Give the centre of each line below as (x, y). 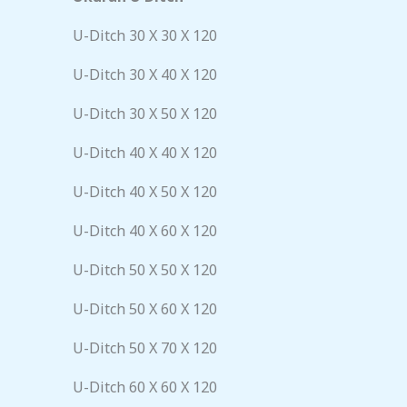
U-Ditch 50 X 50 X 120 (145, 270)
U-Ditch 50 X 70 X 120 (145, 348)
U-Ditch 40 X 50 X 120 (145, 192)
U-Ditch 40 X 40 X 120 (145, 153)
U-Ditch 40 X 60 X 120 (145, 231)
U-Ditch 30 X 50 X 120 (145, 114)
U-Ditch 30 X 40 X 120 (145, 75)
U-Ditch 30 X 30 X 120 (145, 36)
